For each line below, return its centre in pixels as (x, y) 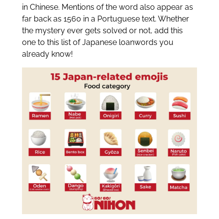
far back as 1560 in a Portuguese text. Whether (105, 19)
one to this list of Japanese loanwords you (98, 43)
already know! (47, 54)
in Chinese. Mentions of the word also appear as (107, 7)
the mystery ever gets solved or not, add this (102, 31)
